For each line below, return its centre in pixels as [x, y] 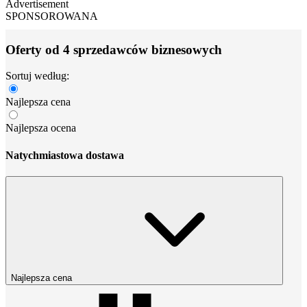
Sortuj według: [37, 76]
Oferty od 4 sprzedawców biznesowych [114, 49]
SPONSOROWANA [52, 16]
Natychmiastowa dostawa [65, 155]
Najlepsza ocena [41, 128]
